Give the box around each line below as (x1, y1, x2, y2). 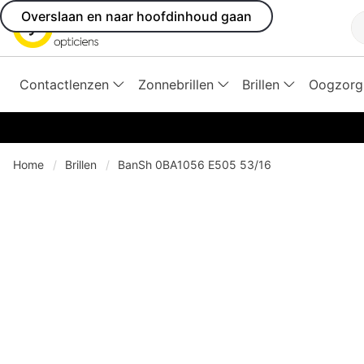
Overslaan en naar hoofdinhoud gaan (21, 8, 252, 24)
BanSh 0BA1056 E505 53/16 (118, 157, 271, 171)
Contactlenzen (19, 76, 109, 93)
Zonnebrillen (137, 76, 214, 93)
